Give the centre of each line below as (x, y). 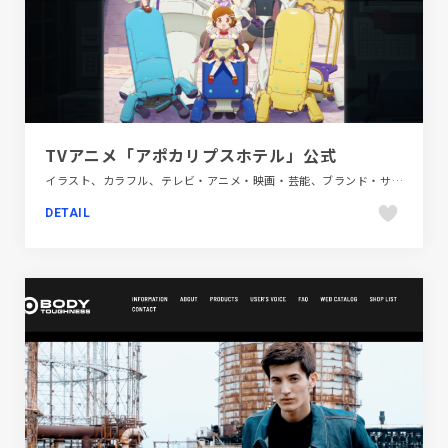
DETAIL (68, 212)
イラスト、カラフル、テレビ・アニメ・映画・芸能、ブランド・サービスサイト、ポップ (397, 179)
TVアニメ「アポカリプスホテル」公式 (191, 154)
